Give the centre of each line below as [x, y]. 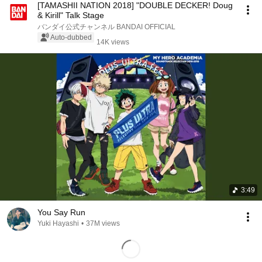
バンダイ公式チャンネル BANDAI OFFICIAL [146, 27]
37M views [103, 223]
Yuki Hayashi [58, 223]
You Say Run [61, 212]
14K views [113, 42]
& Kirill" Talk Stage [71, 15]
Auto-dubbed [71, 37]
